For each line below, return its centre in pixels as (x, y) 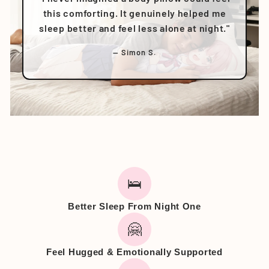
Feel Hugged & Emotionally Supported (134, 252)
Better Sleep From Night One (134, 206)
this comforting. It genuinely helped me (134, 13)
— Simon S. (134, 52)
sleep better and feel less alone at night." (134, 28)
